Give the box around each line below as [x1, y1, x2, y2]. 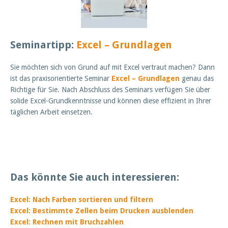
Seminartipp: [10, 39, 76, 51]
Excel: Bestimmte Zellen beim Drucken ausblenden [10, 207, 193, 215]
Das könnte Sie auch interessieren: [10, 171, 179, 184]
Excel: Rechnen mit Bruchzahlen [10, 218, 124, 226]
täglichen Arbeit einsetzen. [10, 108, 93, 117]
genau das [182, 74, 214, 83]
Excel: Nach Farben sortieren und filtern [10, 195, 153, 204]
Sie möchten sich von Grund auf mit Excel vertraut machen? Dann [10, 63, 215, 72]
